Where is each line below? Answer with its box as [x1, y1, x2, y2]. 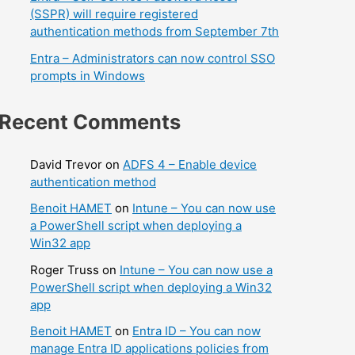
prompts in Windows [30, 68, 145, 84]
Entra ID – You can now [132, 323, 261, 338]
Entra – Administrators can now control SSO [30, 51, 275, 67]
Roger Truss [30, 261, 99, 277]
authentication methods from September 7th [30, 24, 279, 40]
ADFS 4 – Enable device [123, 157, 257, 173]
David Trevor [30, 157, 102, 173]
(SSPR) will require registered [30, 6, 198, 22]
